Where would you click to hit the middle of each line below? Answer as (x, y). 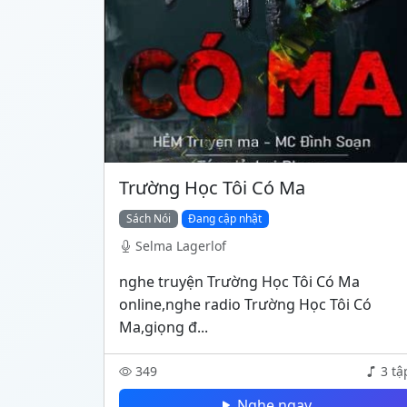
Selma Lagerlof (181, 246)
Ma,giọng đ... (164, 327)
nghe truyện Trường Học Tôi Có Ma (239, 282)
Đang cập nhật (225, 218)
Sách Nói (148, 218)
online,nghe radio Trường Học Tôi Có (245, 304)
